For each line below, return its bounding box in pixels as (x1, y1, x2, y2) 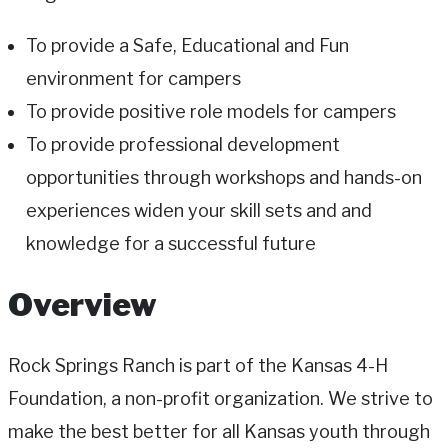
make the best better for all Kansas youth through (8, 421, 430, 443)
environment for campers (26, 67, 241, 89)
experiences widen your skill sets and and (26, 199, 372, 221)
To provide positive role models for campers (26, 100, 396, 122)
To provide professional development (26, 133, 340, 155)
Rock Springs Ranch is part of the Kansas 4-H (8, 355, 388, 377)
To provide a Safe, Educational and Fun (26, 34, 349, 56)
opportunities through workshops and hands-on (26, 166, 422, 188)
